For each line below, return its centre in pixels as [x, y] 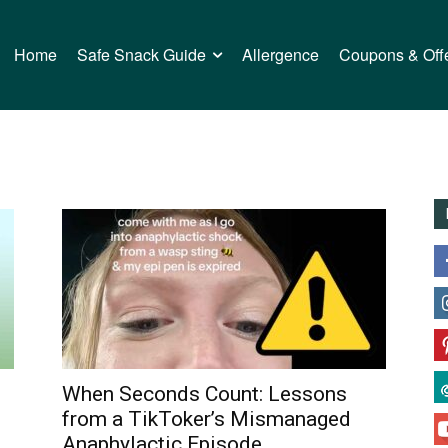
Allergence [281, 54]
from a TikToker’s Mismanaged [206, 419]
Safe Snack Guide [142, 54]
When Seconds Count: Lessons [204, 394]
